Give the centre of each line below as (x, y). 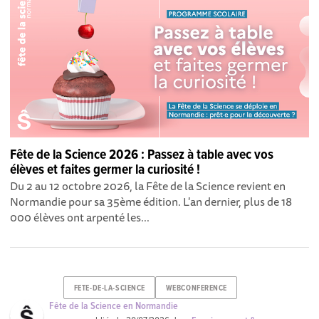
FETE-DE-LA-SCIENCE (109, 288)
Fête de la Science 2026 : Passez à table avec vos (142, 156)
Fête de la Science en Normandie (114, 307)
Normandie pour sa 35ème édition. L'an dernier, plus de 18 (151, 202)
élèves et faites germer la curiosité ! (105, 171)
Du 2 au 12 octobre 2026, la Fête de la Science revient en (148, 186)
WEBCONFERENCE (197, 288)
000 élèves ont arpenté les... (80, 218)
